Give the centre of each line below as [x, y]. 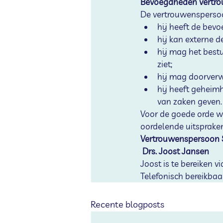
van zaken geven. [190, 101]
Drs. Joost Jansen [176, 151]
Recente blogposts [127, 204]
